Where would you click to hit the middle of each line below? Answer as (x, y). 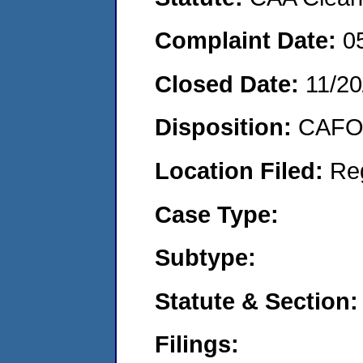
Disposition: (226, 127)
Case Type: (217, 214)
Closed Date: (230, 83)
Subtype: (205, 258)
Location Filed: (242, 170)
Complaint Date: (249, 41)
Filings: (197, 344)
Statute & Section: (256, 301)
